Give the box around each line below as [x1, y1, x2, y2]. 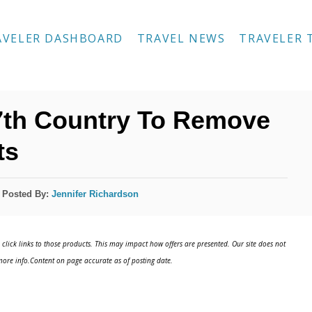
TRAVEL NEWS [136, 31, 226, 46]
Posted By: [2, 189, 52, 199]
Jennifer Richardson [52, 189, 139, 199]
